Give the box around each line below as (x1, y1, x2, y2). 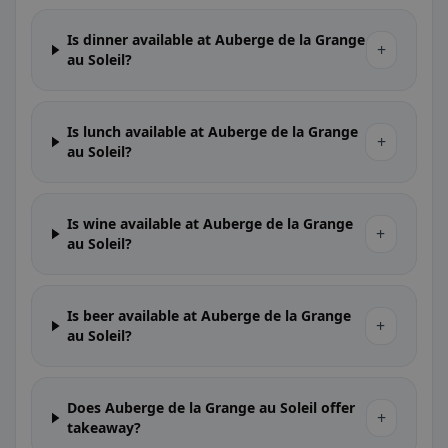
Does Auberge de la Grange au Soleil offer (67, 398, 356, 417)
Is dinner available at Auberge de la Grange (67, 30, 365, 49)
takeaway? (67, 418, 142, 437)
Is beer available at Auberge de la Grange (67, 306, 352, 325)
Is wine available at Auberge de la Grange (67, 214, 354, 233)
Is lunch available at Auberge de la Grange (67, 122, 359, 141)
